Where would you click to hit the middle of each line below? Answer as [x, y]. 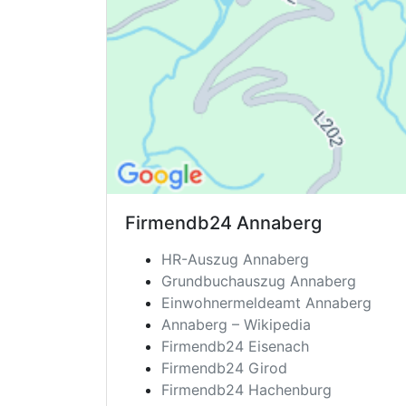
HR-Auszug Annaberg [235, 260]
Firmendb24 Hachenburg [246, 390]
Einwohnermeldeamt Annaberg [266, 303]
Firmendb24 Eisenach [235, 347]
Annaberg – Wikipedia [236, 325]
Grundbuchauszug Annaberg [259, 281]
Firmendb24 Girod [224, 368]
